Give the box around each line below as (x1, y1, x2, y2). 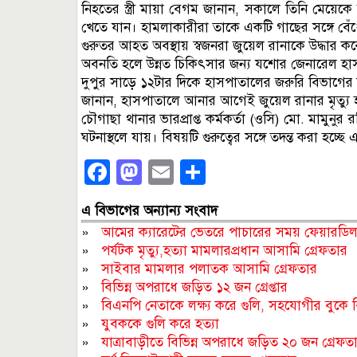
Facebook (110, 156, 220, 189)
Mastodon (142, 156, 252, 189)
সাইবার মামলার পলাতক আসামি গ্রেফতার (101, 261, 317, 278)
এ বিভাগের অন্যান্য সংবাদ (81, 202, 218, 220)
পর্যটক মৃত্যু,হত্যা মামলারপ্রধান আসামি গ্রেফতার (101, 242, 347, 260)
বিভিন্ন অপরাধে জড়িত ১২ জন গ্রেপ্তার (101, 279, 288, 296)
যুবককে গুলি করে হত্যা (101, 316, 219, 333)
